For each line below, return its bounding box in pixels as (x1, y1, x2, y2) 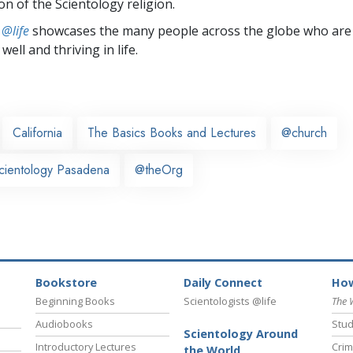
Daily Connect (184, 275, 262, 291)
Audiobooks (35, 317, 93, 332)
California (13, 123, 62, 142)
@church (281, 123, 327, 142)
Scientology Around (184, 326, 298, 342)
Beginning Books (35, 294, 115, 309)
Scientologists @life (184, 294, 277, 309)
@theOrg (135, 160, 183, 179)
